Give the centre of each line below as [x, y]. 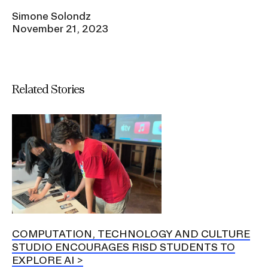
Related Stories [48, 89]
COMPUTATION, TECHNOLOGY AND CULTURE [131, 234]
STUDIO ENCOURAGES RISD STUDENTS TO [124, 247]
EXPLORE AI [43, 260]
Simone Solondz [51, 16]
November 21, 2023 [60, 28]
